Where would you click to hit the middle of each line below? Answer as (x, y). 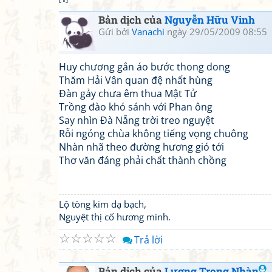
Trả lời (148, 240)
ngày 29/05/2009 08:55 (216, 32)
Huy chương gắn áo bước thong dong (144, 67)
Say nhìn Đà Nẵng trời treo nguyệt (137, 120)
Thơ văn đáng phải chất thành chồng (143, 160)
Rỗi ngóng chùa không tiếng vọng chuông (154, 134)
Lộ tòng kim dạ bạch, (103, 204)
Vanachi (148, 32)
